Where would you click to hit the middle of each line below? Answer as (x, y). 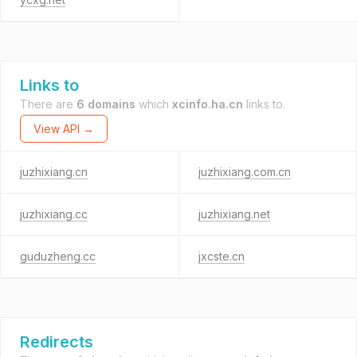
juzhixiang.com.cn (244, 172)
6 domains (106, 104)
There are (48, 104)
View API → (64, 129)
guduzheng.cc (58, 256)
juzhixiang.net (234, 214)
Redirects (57, 342)
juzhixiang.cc (54, 214)
